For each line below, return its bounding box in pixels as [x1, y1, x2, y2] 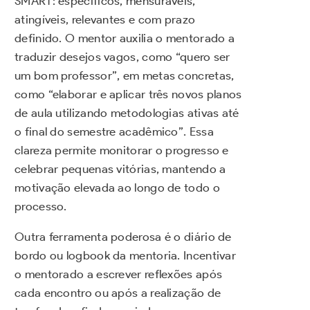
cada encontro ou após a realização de [15, 286, 221, 300]
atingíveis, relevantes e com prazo [15, 12, 196, 27]
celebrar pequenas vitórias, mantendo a [15, 162, 226, 176]
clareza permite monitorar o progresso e [15, 143, 229, 158]
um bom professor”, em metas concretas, [15, 69, 235, 83]
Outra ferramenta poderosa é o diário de [15, 230, 232, 244]
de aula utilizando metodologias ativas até [15, 106, 239, 120]
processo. [15, 199, 67, 214]
